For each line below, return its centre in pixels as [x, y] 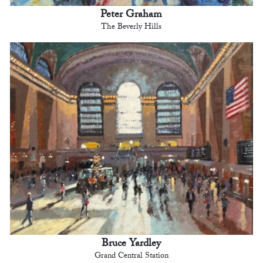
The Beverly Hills [131, 27]
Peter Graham [131, 15]
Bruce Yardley [131, 244]
